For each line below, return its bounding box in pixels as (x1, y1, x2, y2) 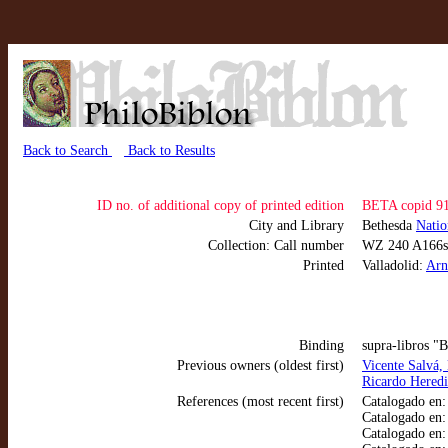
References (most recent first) (177, 394, 344, 409)
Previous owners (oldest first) (177, 358, 344, 373)
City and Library (249, 218, 344, 233)
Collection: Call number (208, 238, 344, 253)
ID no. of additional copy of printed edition (97, 198, 344, 213)
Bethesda (362, 218, 416, 233)
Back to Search (23, 143, 112, 158)
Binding (299, 338, 344, 353)
